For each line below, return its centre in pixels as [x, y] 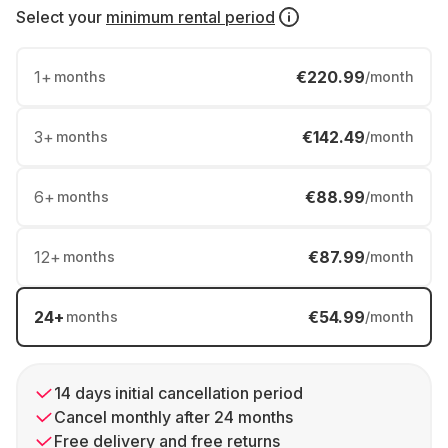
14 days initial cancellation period [178, 393]
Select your [59, 17]
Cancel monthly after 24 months [173, 417]
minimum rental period [190, 17]
